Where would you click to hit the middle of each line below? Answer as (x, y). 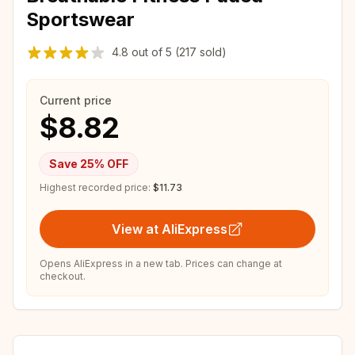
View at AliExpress (170, 229)
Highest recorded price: (95, 187)
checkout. (63, 276)
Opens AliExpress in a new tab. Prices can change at (161, 263)
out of (147, 52)
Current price (76, 100)
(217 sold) (199, 52)
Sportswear (80, 19)
